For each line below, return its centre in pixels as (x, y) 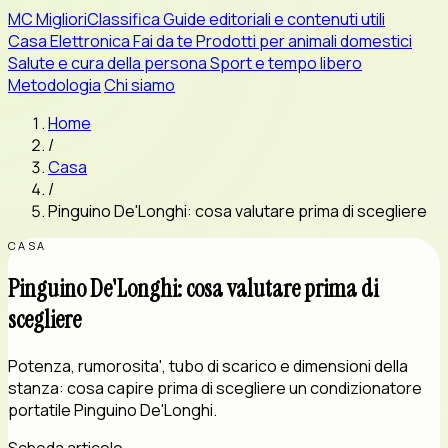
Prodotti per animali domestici (304, 41)
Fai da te (164, 41)
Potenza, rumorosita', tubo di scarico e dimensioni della (208, 365)
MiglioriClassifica (98, 19)
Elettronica (91, 41)
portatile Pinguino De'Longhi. (112, 409)
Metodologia (54, 85)
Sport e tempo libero (286, 63)
